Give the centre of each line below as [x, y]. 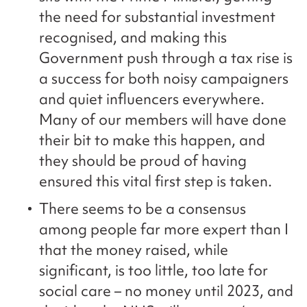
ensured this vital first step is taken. [156, 182]
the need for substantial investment [157, 17]
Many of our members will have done [163, 120]
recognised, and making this [133, 38]
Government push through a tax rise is [166, 58]
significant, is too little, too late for [153, 271]
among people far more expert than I [164, 230]
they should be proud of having [143, 161]
